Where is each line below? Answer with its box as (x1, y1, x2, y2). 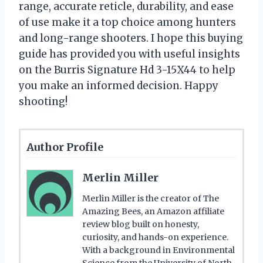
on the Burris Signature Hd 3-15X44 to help (19, 63, 235, 76)
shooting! (19, 95, 68, 108)
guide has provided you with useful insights (19, 47, 240, 60)
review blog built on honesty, (82, 218, 199, 230)
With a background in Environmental (82, 244, 235, 255)
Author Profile (26, 140, 103, 154)
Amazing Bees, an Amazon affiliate (82, 205, 224, 217)
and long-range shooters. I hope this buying (19, 31, 243, 45)
